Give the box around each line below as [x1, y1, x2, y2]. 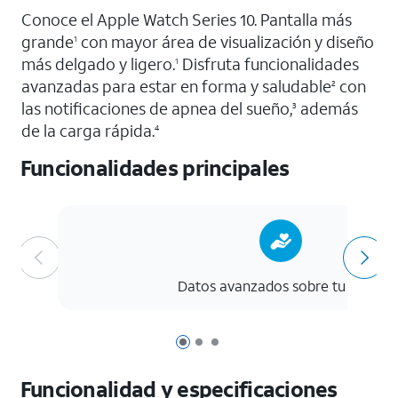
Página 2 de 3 [193, 336, 277, 354]
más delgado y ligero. [21, 53, 175, 75]
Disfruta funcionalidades [179, 53, 359, 75]
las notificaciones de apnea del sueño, [21, 98, 292, 119]
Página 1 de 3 [177, 336, 260, 354]
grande [21, 31, 74, 52]
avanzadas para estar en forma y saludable [21, 76, 331, 97]
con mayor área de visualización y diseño [77, 31, 374, 52]
